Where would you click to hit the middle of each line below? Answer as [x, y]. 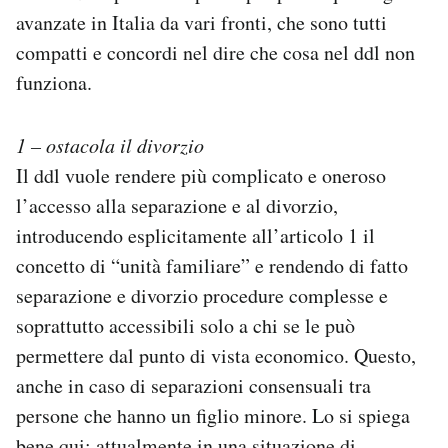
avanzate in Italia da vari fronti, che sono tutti [201, 22]
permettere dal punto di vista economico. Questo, [216, 355]
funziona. [54, 82]
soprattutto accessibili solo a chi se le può [185, 325]
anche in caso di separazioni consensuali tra [193, 385]
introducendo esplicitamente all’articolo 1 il [195, 235]
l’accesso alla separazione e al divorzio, [177, 205]
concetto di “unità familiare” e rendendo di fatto [212, 265]
